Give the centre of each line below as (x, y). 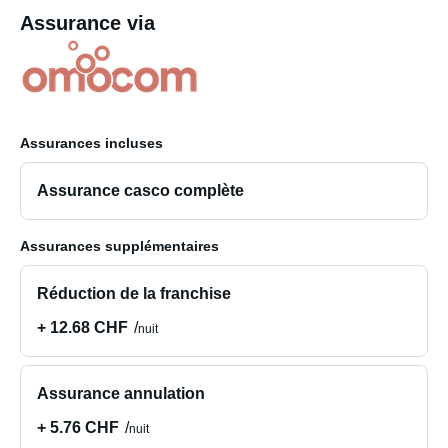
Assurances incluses (91, 143)
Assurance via (87, 23)
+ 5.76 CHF (78, 427)
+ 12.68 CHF (82, 327)
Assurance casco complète (140, 190)
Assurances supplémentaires (119, 246)
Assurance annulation (121, 393)
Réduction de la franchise (134, 293)
